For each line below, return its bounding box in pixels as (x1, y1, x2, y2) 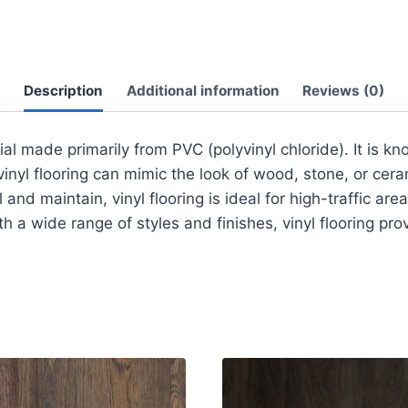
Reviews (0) (301, 82, 384, 100)
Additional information (126, 82, 280, 100)
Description (24, 82, 104, 100)
